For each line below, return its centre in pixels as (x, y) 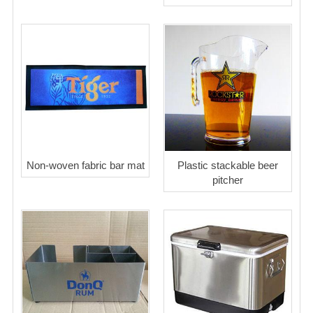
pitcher (228, 180)
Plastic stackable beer (228, 165)
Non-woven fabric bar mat (85, 165)
